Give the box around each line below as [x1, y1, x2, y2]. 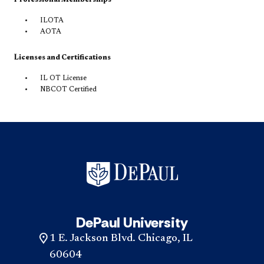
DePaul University [76, 213, 188, 232]
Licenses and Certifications [14, 54, 111, 61]
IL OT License [40, 74, 87, 82]
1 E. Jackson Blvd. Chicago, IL [49, 233, 193, 244]
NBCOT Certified [40, 85, 97, 93]
